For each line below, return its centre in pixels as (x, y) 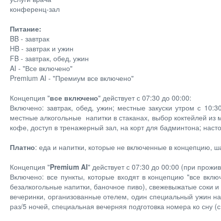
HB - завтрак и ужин (42, 48)
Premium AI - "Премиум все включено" (72, 78)
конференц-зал (35, 9)
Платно (22, 147)
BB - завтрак (30, 38)
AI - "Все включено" (41, 68)
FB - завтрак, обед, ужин (49, 58)
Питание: (26, 29)
